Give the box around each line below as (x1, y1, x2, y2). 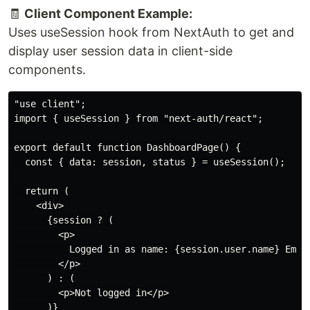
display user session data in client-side (8, 43, 232, 58)
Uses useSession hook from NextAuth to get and (8, 24, 294, 39)
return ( (14, 185, 69, 197)
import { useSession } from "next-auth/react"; (14, 112, 263, 124)
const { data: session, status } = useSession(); (14, 156, 285, 167)
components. (8, 62, 86, 77)
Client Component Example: (24, 6, 192, 21)
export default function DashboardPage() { (14, 141, 241, 153)
